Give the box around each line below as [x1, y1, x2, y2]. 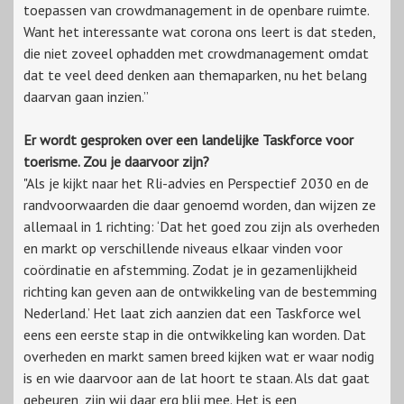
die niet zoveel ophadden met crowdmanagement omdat [23, 44, 369, 63]
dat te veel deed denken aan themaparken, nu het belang [23, 66, 367, 85]
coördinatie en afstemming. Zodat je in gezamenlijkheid [23, 261, 357, 280]
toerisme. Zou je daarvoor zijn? [23, 152, 209, 171]
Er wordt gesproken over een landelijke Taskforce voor [23, 131, 353, 150]
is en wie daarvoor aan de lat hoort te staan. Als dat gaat [23, 369, 370, 388]
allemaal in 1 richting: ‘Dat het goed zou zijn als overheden [23, 217, 380, 236]
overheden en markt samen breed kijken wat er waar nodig [23, 347, 374, 366]
